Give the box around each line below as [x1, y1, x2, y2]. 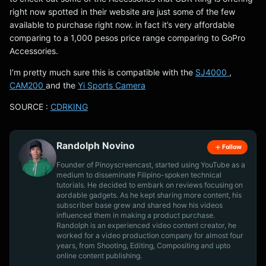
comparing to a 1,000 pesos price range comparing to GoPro [9, 33, 245, 43]
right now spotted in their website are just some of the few [9, 7, 235, 17]
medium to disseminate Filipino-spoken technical [56, 170, 221, 179]
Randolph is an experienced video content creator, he [56, 220, 236, 230]
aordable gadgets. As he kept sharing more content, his [56, 190, 242, 199]
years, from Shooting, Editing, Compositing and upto [56, 240, 230, 250]
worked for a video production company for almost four [56, 230, 243, 240]
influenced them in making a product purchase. [56, 210, 215, 220]
